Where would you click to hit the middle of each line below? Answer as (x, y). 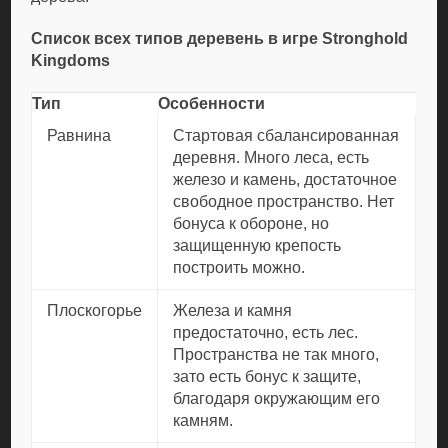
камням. (203, 420)
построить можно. (239, 267)
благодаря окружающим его (277, 398)
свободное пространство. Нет (284, 201)
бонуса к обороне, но (251, 223)
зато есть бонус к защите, (267, 376)
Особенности (212, 103)
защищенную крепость (257, 245)
